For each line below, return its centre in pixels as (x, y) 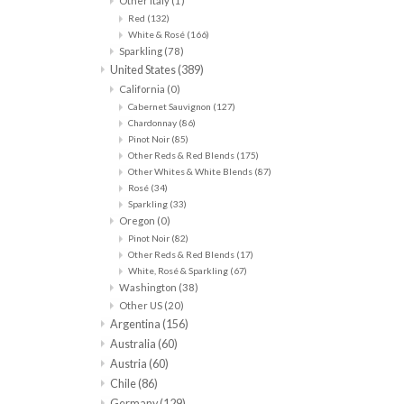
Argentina (136, 325)
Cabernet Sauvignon (170, 107)
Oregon (138, 221)
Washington (149, 288)
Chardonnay (153, 123)
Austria (129, 364)
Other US (142, 306)
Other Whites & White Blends (191, 172)
